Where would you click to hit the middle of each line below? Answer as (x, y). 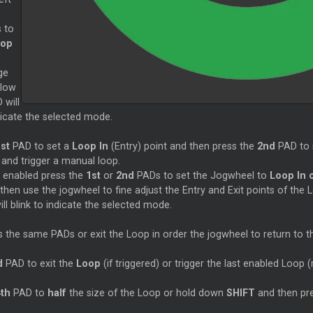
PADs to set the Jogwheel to (202, 176)
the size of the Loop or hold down (147, 293)
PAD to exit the (41, 264)
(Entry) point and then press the (181, 146)
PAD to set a (41, 146)
